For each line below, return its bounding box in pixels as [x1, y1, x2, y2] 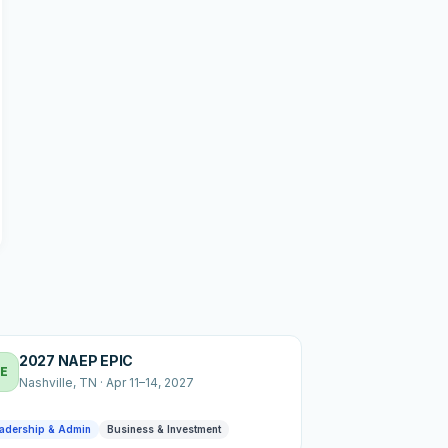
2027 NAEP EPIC [19, 351, 134, 369]
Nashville [19, 374, 73, 390]
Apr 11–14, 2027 [106, 374, 194, 390]
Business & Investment [107, 422, 221, 435]
